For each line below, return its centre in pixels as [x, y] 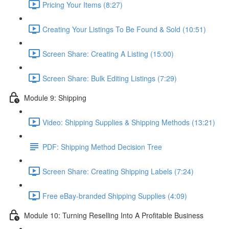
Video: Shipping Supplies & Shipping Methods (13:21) [129, 122]
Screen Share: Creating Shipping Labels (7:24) [118, 171]
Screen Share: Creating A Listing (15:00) [108, 53]
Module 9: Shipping [55, 97]
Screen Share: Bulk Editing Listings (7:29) [110, 78]
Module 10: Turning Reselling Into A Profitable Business [114, 215]
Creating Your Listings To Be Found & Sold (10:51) [124, 29]
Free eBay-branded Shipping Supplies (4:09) [115, 196]
